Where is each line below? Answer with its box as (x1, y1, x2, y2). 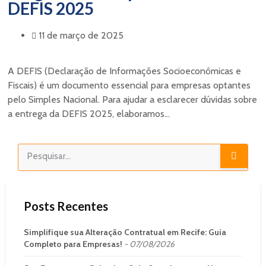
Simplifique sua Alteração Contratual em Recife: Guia (24, 226, 226, 237)
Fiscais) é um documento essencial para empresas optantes (8, 79, 251, 91)
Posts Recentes (24, 198, 108, 213)
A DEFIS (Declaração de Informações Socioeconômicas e (8, 65, 241, 77)
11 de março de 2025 (39, 29, 123, 41)
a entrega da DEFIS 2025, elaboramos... (8, 107, 170, 119)
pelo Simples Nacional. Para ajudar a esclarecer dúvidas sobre (8, 93, 257, 105)
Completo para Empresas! (24, 238, 122, 249)
